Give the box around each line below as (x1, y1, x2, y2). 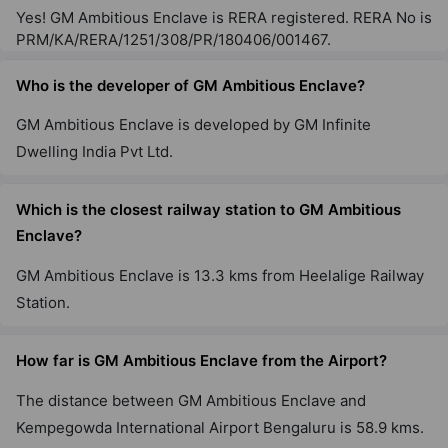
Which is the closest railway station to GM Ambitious (16, 200, 401, 220)
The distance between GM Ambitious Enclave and (16, 390, 366, 410)
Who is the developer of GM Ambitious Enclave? (16, 75, 365, 95)
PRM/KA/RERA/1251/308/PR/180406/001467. (16, 29, 331, 49)
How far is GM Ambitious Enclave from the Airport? (16, 350, 387, 370)
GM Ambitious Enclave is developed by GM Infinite (16, 115, 371, 135)
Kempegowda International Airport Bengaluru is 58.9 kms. (16, 417, 424, 437)
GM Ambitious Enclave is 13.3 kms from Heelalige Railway (16, 266, 424, 286)
